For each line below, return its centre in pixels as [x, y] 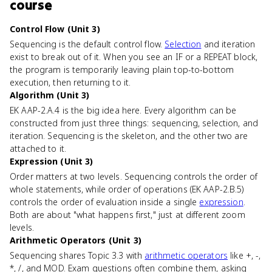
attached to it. [38, 148]
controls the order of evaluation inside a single [105, 202]
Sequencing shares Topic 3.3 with [77, 255]
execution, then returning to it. [70, 82]
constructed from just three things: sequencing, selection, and [134, 123]
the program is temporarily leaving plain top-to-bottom [122, 70]
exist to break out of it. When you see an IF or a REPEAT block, [134, 57]
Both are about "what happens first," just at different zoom [127, 215]
